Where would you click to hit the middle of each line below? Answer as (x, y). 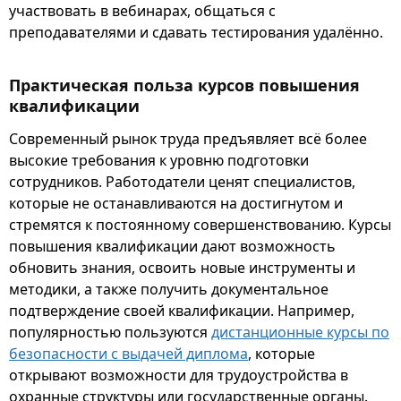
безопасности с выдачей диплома (128, 354)
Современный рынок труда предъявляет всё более (188, 139)
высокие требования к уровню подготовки (159, 160)
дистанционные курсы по (300, 332)
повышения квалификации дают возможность (172, 246)
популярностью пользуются (110, 332)
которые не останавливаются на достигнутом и (176, 203)
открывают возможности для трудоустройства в (179, 375)
